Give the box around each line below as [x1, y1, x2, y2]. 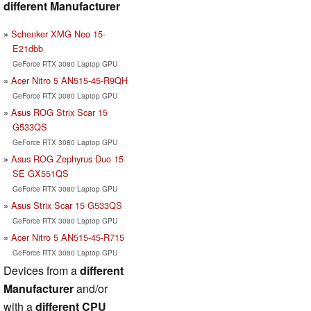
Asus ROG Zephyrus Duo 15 [11, 151, 124, 165]
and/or [74, 280, 108, 296]
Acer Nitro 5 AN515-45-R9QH [11, 73, 128, 87]
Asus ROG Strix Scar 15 [11, 105, 108, 119]
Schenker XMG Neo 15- [11, 26, 106, 40]
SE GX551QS [12, 166, 69, 180]
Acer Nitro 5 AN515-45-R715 [11, 230, 124, 244]
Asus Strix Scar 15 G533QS [11, 198, 122, 212]
